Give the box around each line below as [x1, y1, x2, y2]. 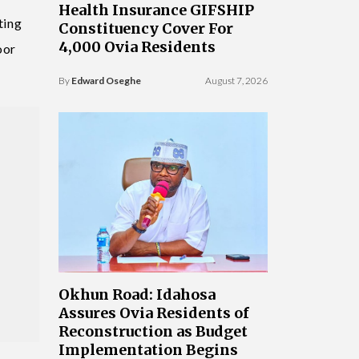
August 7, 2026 [205, 75, 268, 87]
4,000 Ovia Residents [58, 38, 216, 56]
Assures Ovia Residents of [58, 304, 249, 322]
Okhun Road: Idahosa [58, 285, 216, 304]
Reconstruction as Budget [58, 322, 248, 341]
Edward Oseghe [71, 75, 141, 87]
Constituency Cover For [58, 19, 233, 38]
